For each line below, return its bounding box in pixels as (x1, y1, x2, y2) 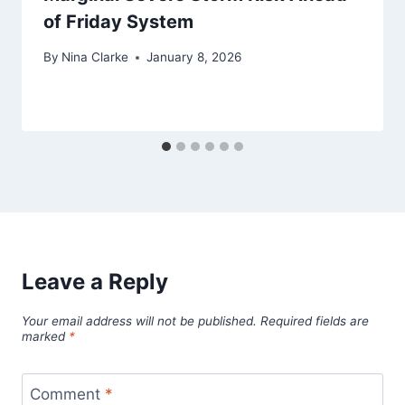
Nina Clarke (61, 50, 129, 65)
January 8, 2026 (146, 50, 242, 65)
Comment (29, 384, 105, 403)
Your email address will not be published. (22, 314, 257, 329)
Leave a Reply (22, 268, 168, 296)
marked (22, 329, 69, 344)
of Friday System (43, 11, 193, 33)
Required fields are (260, 314, 369, 329)
